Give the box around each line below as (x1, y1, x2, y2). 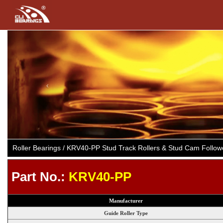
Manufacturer (109, 197, 143, 204)
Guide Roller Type (104, 210, 148, 216)
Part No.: (8, 169, 69, 184)
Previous (47, 31, 83, 42)
